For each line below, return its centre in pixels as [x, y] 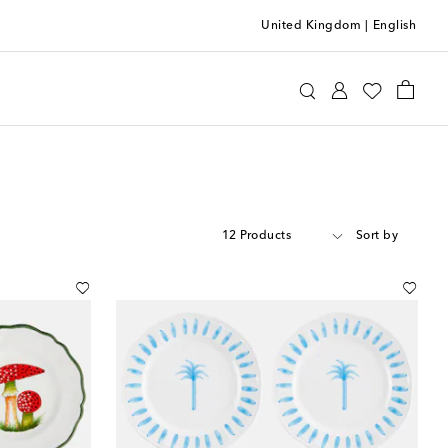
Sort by [376, 236]
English [394, 25]
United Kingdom [311, 25]
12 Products [256, 236]
